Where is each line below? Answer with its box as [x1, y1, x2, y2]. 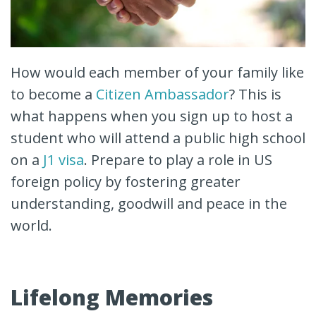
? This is [229, 85, 281, 104]
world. [11, 216, 52, 236]
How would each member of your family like [11, 63, 304, 83]
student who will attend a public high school [11, 128, 305, 148]
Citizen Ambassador [96, 85, 229, 104]
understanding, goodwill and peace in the [11, 194, 287, 214]
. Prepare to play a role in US [84, 150, 272, 170]
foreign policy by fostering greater [11, 172, 241, 192]
